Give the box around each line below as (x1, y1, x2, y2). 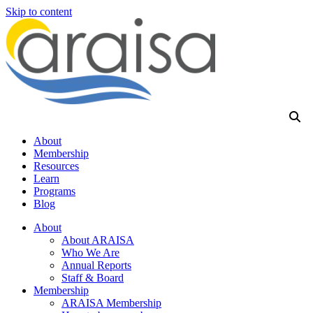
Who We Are (61, 247, 119, 259)
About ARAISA (61, 234, 134, 246)
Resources (34, 160, 79, 172)
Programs (34, 185, 75, 197)
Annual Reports (61, 259, 131, 271)
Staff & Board (61, 272, 124, 284)
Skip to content (6, 6, 72, 17)
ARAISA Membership (61, 297, 161, 309)
